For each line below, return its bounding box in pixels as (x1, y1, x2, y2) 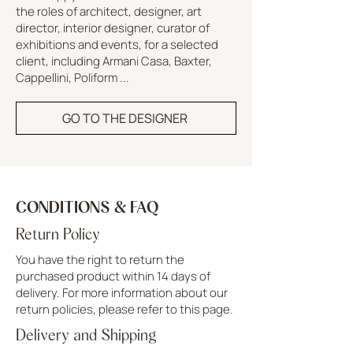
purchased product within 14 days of (16, 267, 210, 284)
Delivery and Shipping (16, 325, 157, 344)
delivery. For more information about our (16, 284, 228, 301)
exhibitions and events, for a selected (16, 35, 218, 53)
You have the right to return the (16, 251, 184, 268)
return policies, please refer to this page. (16, 300, 233, 318)
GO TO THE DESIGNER (61, 109, 188, 127)
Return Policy (16, 224, 100, 243)
